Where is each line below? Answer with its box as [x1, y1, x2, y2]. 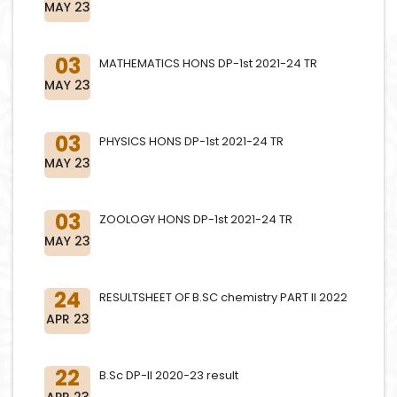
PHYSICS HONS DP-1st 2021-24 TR [99, 133, 284, 150]
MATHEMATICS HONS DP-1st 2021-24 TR [99, 55, 317, 72]
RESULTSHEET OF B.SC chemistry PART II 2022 [99, 289, 347, 306]
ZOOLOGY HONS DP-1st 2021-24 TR [99, 211, 292, 228]
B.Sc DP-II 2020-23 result [99, 367, 238, 384]
